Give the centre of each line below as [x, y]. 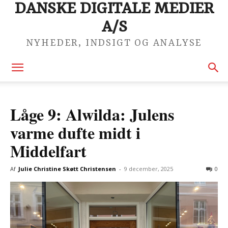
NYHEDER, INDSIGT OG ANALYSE [114, 43]
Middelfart [48, 151]
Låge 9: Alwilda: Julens [92, 114]
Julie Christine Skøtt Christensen [67, 169]
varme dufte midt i [75, 133]
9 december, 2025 [149, 169]
